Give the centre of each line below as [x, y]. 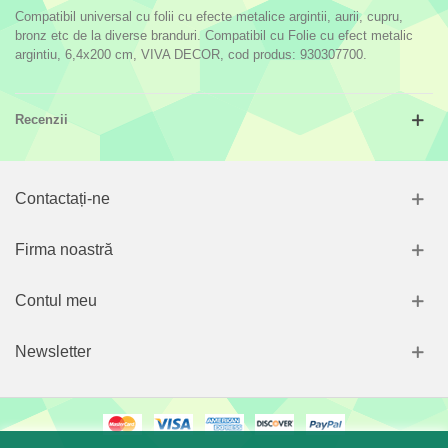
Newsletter [53, 352]
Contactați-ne [62, 199]
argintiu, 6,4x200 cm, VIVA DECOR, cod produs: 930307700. [191, 55]
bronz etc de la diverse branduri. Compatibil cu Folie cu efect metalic [214, 36]
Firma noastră [64, 250]
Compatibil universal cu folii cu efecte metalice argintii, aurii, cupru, [209, 17]
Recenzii [41, 120]
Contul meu [56, 301]
